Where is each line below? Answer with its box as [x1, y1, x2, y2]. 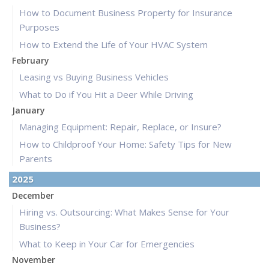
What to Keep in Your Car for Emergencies [19, 238, 195, 250]
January [12, 104, 45, 116]
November [12, 254, 55, 266]
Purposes [19, 21, 59, 34]
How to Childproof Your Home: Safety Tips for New [19, 138, 232, 151]
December [12, 190, 54, 202]
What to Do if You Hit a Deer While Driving [19, 88, 193, 101]
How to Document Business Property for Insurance [19, 7, 232, 19]
